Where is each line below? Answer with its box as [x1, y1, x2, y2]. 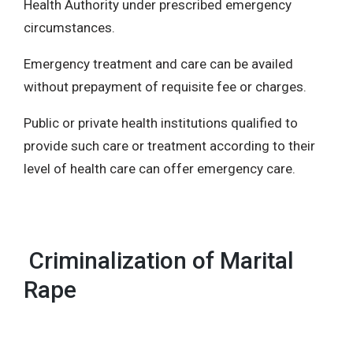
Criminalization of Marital [24, 247, 294, 274]
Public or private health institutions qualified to [24, 114, 298, 131]
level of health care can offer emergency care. [24, 160, 295, 176]
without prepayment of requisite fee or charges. [24, 78, 307, 95]
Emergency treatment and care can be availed [24, 55, 293, 72]
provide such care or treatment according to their [24, 137, 315, 154]
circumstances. [24, 19, 115, 35]
